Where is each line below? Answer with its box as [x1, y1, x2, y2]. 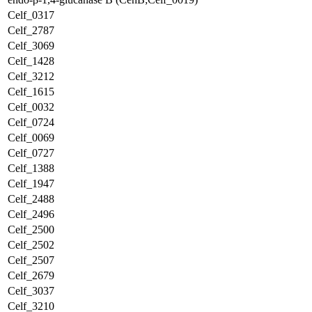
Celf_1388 [8, 162, 54, 174]
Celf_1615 [8, 86, 54, 97]
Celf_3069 [8, 40, 54, 52]
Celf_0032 [8, 101, 54, 113]
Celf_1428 [8, 55, 54, 67]
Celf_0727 [8, 147, 54, 159]
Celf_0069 [8, 132, 54, 143]
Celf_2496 [8, 208, 54, 220]
